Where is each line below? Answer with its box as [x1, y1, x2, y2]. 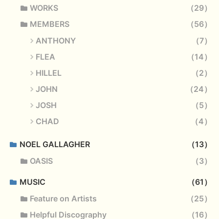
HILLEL [35, 68, 62, 78]
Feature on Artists [30, 194, 97, 204]
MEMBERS [30, 19, 70, 29]
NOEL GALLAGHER [19, 139, 90, 150]
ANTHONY [35, 36, 76, 46]
